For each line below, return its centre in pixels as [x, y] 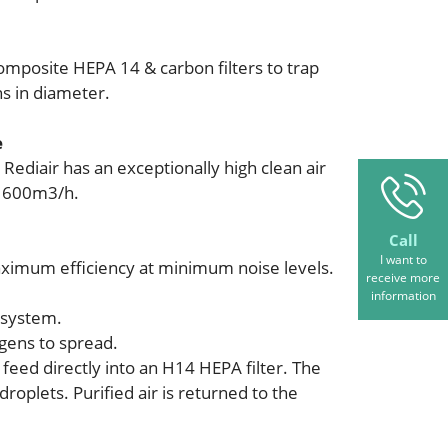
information [403, 295]
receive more [403, 277]
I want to [403, 259]
